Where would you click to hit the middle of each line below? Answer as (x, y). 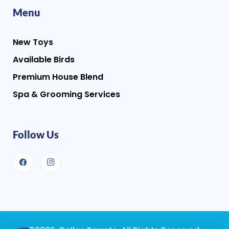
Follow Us (36, 134)
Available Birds (44, 60)
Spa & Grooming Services (66, 94)
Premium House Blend (58, 77)
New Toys (33, 42)
